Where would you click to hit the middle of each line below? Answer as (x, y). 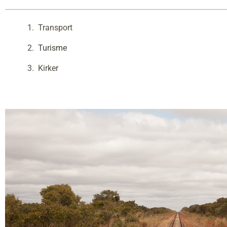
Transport (55, 28)
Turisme (52, 48)
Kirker (48, 68)
